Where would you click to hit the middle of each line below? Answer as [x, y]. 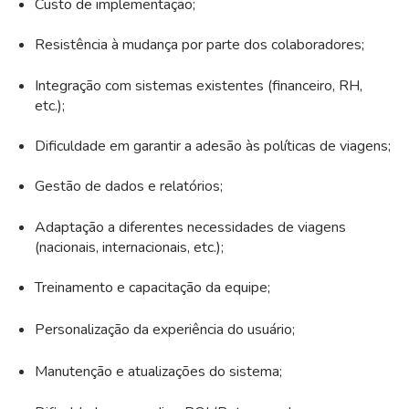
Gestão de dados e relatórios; [128, 187]
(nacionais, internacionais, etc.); [129, 247]
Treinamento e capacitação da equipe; [152, 288]
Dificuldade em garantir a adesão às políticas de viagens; [212, 146]
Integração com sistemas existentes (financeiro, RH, [198, 85]
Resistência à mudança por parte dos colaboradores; [199, 45]
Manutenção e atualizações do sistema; [158, 372]
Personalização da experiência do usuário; [164, 330]
